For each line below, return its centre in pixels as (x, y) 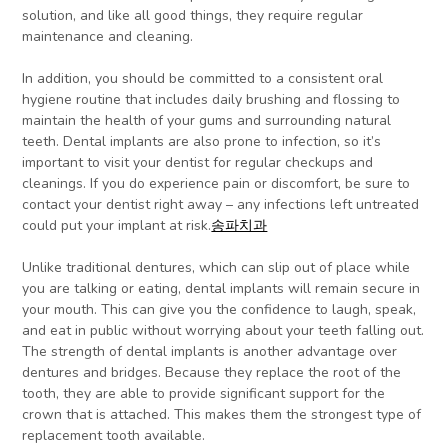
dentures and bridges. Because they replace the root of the (212, 373)
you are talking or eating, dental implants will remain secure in (221, 289)
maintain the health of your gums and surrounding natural (207, 121)
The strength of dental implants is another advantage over (210, 352)
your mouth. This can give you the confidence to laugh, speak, (219, 310)
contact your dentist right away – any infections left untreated (221, 205)
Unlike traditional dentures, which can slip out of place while (216, 268)
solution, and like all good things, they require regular (193, 16)
